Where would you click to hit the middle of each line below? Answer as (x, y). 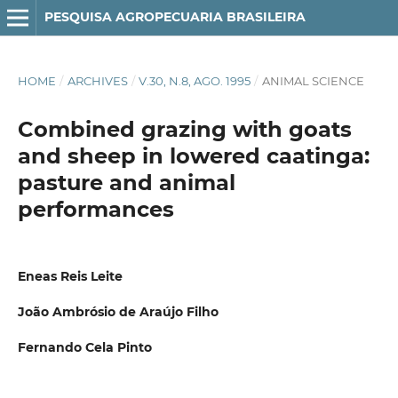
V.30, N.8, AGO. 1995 (195, 80)
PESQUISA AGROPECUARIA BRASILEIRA (175, 17)
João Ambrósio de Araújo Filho (118, 312)
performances (96, 209)
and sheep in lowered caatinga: (193, 155)
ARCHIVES (97, 80)
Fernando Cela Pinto (84, 348)
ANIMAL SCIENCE (313, 80)
